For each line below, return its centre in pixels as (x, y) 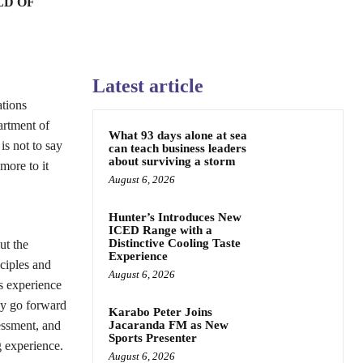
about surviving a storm (172, 161)
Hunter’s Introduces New (175, 217)
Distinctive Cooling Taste (175, 243)
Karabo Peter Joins (160, 312)
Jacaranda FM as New (169, 325)
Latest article (148, 86)
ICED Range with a (160, 230)
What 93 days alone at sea (178, 135)
